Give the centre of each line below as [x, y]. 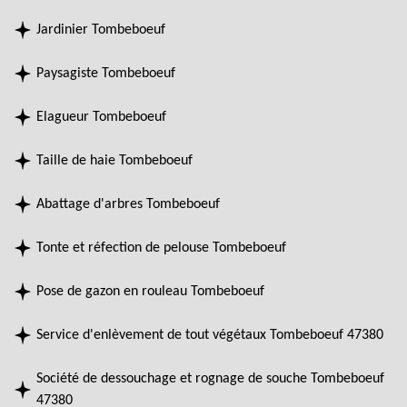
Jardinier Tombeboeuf [101, 30]
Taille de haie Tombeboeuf [114, 160]
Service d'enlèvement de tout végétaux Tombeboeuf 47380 [210, 335]
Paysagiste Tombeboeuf [106, 73]
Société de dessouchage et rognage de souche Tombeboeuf [210, 378]
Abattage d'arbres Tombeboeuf [128, 204]
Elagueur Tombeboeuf [101, 117]
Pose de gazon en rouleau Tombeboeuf [150, 291]
